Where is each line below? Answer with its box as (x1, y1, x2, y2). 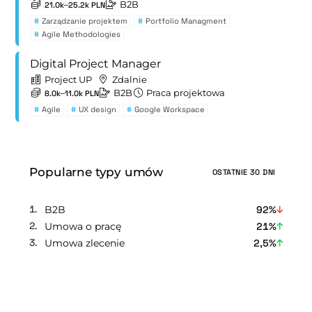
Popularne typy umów (29, 164, 166, 179)
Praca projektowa (146, 87, 226, 99)
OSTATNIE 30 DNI (212, 166, 276, 177)
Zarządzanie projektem (41, 15, 127, 26)
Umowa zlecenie (45, 236, 125, 249)
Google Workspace (134, 104, 205, 115)
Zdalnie (111, 74, 147, 86)
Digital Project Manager (30, 57, 162, 71)
